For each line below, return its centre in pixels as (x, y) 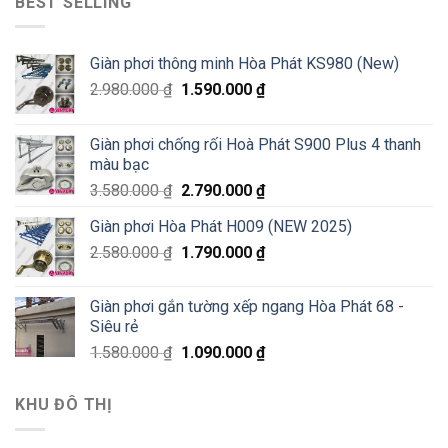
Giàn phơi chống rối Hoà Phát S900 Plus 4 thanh (255, 145)
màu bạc (119, 165)
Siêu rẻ (114, 327)
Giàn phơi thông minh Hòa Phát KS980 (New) (244, 64)
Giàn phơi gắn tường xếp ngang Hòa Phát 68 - (247, 307)
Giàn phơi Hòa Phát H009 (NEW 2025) (221, 227)
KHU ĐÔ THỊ (64, 405)
